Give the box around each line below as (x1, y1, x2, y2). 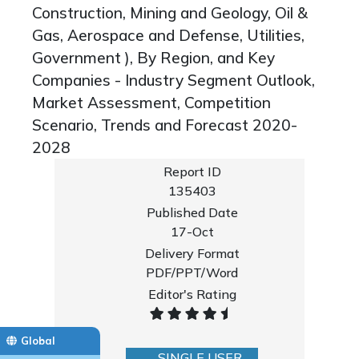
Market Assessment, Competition (32, 93, 271, 112)
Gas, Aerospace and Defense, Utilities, (32, 26, 305, 45)
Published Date (146, 204, 238, 220)
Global (21, 334, 55, 347)
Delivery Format (144, 245, 240, 261)
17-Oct (170, 224, 214, 240)
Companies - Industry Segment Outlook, (32, 71, 315, 90)
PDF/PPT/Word (146, 264, 239, 280)
